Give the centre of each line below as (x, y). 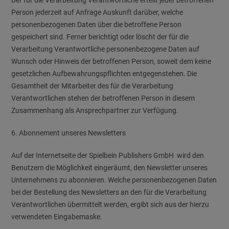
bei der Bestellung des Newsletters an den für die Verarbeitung (109, 192)
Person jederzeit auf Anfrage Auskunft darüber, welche (97, 12)
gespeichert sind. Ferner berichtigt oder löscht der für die (100, 37)
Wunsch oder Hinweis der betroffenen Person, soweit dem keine (111, 61)
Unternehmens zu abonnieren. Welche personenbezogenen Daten (114, 180)
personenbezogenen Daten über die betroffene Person (97, 25)
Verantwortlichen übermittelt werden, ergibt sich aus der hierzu (110, 204)
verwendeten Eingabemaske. (57, 217)
